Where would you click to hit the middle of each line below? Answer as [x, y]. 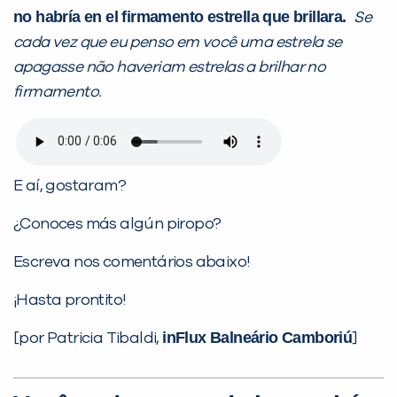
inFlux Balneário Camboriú [257, 337]
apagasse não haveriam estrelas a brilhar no [170, 67]
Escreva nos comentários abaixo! [132, 262]
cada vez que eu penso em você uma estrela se [178, 42]
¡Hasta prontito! [70, 300]
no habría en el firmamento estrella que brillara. [182, 16]
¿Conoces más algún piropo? [117, 224]
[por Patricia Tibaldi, [88, 338]
